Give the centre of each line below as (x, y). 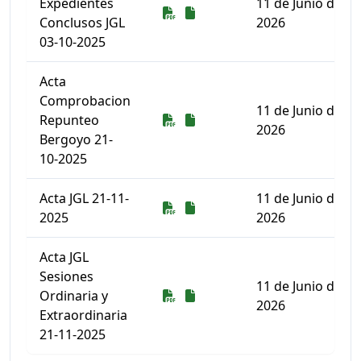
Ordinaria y (74, 296)
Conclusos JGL (82, 23)
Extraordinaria (83, 315)
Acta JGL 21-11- (84, 198)
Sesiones (66, 276)
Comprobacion (85, 101)
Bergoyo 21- (76, 139)
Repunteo (69, 120)
